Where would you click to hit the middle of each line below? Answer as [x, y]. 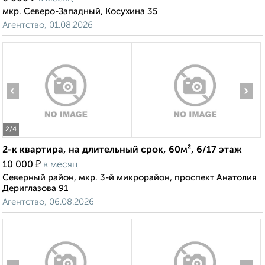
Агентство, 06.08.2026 [48, 202]
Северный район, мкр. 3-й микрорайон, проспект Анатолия [130, 178]
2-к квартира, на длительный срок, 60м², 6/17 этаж [122, 151]
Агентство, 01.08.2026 [48, 25]
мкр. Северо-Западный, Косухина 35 [80, 12]
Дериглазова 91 [35, 189]
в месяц [61, 165]
